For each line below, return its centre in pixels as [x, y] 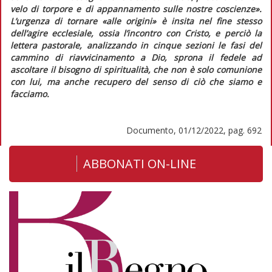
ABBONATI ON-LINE [139, 163]
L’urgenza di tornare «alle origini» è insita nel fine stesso [136, 21]
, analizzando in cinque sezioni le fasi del [171, 45]
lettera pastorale [45, 45]
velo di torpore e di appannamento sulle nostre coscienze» [135, 8]
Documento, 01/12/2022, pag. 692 [194, 130]
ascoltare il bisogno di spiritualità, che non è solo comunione [136, 69]
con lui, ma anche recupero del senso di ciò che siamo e [136, 81]
